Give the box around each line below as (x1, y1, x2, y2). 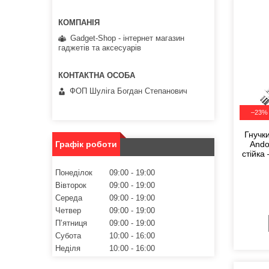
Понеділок (55, 168, 92, 178)
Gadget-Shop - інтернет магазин (70, 33, 184, 43)
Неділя (55, 244, 80, 253)
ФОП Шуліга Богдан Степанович (70, 86, 187, 96)
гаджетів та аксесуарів (58, 43, 141, 52)
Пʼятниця (55, 219, 87, 228)
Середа (55, 193, 82, 203)
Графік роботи (55, 139, 117, 150)
